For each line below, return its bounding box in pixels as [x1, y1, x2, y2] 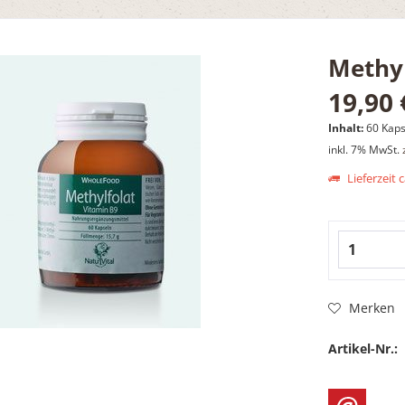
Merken [349, 299, 396, 317]
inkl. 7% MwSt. [328, 141, 403, 157]
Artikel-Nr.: [328, 340, 399, 358]
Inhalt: [328, 119, 367, 136]
